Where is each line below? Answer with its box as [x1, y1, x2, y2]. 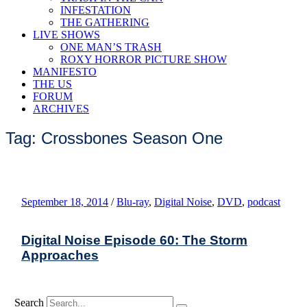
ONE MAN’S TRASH [60, 41, 162, 53]
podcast [247, 195, 280, 208]
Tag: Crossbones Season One [5, 128, 223, 147]
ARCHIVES [33, 103, 89, 114]
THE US [33, 78, 72, 90]
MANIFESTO [33, 66, 97, 77]
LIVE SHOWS [33, 29, 100, 40]
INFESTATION [60, 4, 131, 16]
